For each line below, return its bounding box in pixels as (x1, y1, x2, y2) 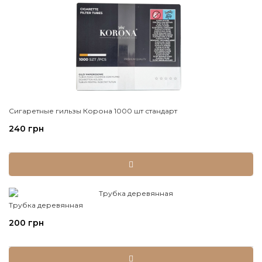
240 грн (9, 123, 44, 134)
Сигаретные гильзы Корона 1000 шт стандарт (9, 106, 177, 115)
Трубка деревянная (9, 201, 83, 209)
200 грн (9, 218, 44, 228)
